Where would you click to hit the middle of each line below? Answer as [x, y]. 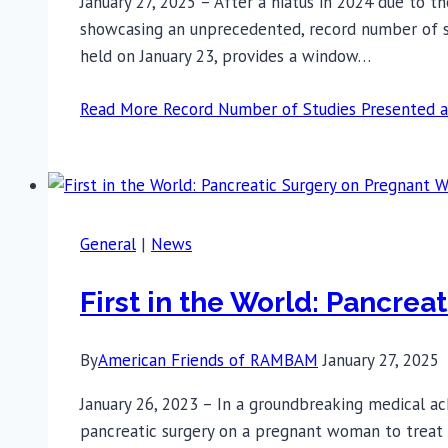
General [108, 244]
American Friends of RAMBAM [208, 359]
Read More [119, 109]
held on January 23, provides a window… [225, 56]
